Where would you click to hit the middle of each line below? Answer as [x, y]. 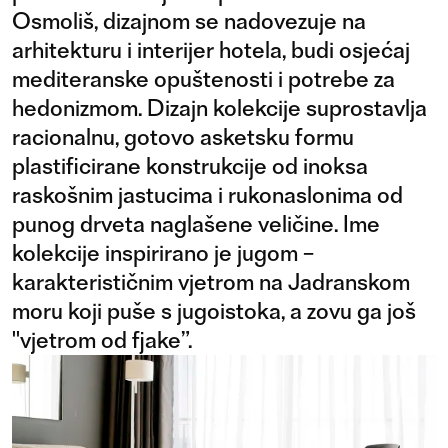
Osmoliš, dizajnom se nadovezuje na [189, 20]
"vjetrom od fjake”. [102, 339]
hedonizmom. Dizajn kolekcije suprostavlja [219, 107]
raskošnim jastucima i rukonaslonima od [207, 194]
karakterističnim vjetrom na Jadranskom [211, 281]
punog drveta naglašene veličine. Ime [196, 223]
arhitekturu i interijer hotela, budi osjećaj [211, 49]
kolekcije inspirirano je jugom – [163, 252]
